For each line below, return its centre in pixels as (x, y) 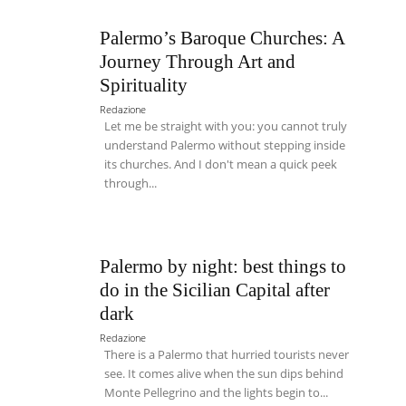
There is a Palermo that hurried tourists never (227, 354)
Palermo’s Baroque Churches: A (223, 39)
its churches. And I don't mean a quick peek (221, 164)
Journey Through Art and (198, 62)
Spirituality (144, 86)
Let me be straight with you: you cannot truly (226, 126)
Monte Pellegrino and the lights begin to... (217, 392)
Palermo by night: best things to (223, 266)
